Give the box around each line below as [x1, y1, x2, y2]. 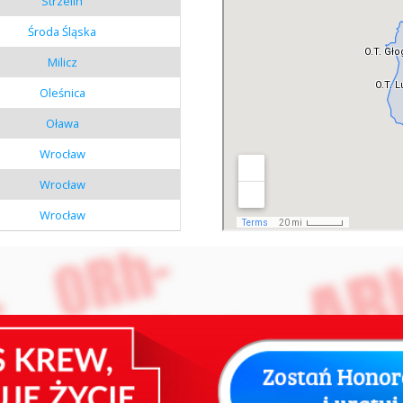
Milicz [47, 53, 77, 70]
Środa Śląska [28, 22, 97, 40]
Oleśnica [39, 84, 85, 101]
